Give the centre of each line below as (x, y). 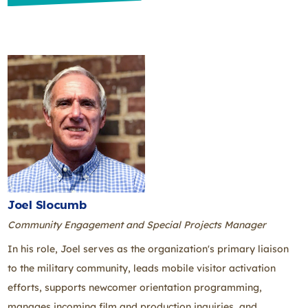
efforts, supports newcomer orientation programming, (135, 287)
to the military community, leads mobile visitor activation (142, 268)
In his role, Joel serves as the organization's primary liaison (148, 249)
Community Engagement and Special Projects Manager (137, 224)
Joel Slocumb (47, 205)
